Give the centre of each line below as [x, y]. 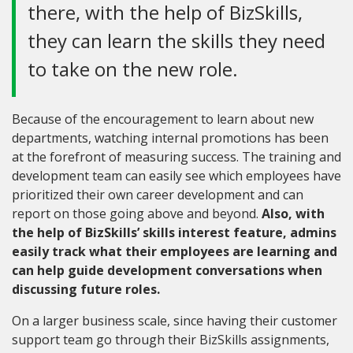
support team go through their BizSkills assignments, [171, 339]
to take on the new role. [133, 69]
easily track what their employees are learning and [175, 251]
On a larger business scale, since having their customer [175, 320]
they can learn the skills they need [176, 40]
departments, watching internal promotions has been [170, 137]
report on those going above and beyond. [137, 213]
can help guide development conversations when [167, 270]
